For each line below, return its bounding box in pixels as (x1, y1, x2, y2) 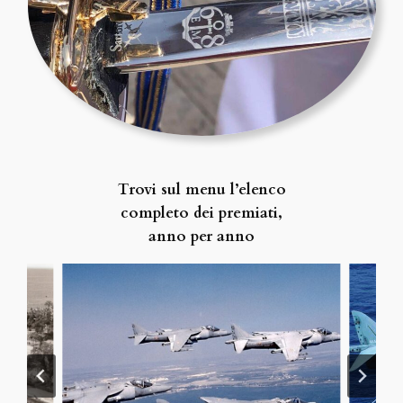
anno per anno (148, 226, 255, 246)
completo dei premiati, (121, 202, 282, 223)
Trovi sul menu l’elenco (117, 179, 286, 200)
